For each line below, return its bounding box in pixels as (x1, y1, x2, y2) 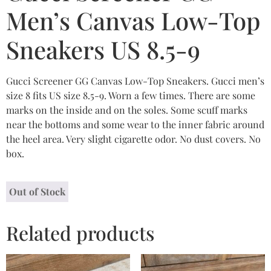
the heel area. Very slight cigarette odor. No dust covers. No (6, 132, 261, 145)
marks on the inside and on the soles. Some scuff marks (6, 103, 247, 116)
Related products (6, 220, 154, 246)
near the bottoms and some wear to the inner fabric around (6, 117, 264, 131)
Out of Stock (9, 185, 65, 198)
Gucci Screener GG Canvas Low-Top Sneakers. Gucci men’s (6, 74, 264, 87)
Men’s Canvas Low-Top (6, 4, 260, 36)
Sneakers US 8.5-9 (6, 33, 200, 65)
